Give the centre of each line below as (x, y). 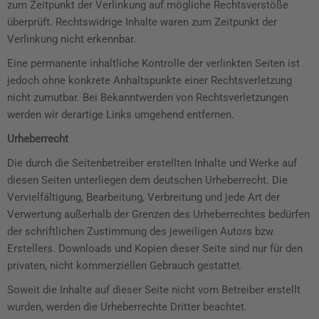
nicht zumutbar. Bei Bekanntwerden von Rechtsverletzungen (148, 98)
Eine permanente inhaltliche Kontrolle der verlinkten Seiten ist (153, 63)
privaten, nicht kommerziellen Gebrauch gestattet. (125, 266)
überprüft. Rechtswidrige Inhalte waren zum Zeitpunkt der (142, 22)
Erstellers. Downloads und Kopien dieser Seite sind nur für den (155, 249)
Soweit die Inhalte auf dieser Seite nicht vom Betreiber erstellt (154, 290)
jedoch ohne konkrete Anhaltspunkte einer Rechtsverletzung (150, 80)
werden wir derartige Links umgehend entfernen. (121, 115)
